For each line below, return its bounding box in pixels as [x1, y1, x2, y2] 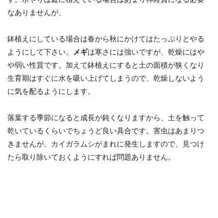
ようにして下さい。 [7, 48, 73, 56]
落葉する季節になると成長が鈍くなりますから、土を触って [7, 113, 205, 122]
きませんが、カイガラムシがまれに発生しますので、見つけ [7, 140, 205, 148]
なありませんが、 [7, 8, 66, 17]
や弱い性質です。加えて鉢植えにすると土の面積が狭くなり [7, 61, 205, 69]
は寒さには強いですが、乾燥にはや [88, 48, 205, 56]
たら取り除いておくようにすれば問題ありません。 [7, 153, 176, 161]
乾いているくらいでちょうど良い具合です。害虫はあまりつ [7, 127, 205, 135]
